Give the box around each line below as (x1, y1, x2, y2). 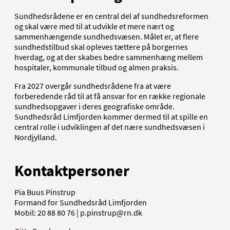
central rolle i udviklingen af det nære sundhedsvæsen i (14, 121, 205, 132)
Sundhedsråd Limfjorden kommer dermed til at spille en (14, 111, 208, 122)
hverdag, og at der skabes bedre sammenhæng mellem (14, 51, 203, 62)
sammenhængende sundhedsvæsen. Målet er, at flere (14, 31, 199, 42)
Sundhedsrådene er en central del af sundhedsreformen (14, 10, 208, 21)
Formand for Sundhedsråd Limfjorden (14, 197, 147, 207)
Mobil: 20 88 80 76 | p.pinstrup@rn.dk (14, 207, 142, 218)
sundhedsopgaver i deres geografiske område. (14, 101, 175, 111)
